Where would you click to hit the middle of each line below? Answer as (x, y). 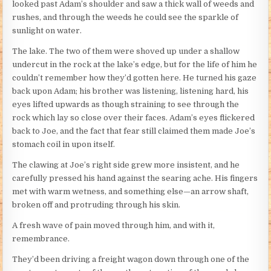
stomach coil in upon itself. (64, 145)
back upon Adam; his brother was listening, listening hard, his (131, 91)
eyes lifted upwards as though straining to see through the (126, 105)
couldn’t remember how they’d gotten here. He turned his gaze (135, 78)
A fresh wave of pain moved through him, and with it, (114, 226)
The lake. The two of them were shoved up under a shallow (126, 51)
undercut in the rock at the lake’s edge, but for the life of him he (135, 65)
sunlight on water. (47, 31)
